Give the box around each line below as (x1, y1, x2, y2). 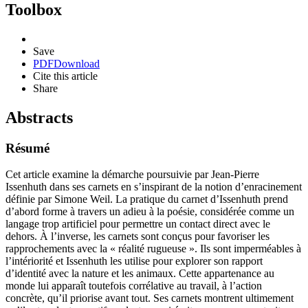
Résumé (5, 140, 49, 155)
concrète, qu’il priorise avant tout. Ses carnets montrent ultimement (5, 292, 294, 305)
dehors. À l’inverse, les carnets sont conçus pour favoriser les (5, 230, 269, 243)
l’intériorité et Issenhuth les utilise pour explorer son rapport (5, 255, 263, 267)
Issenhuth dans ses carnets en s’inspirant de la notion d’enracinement (5, 181, 302, 193)
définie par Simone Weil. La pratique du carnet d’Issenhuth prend (5, 193, 288, 206)
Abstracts (5, 108, 73, 126)
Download (54, 57, 100, 69)
